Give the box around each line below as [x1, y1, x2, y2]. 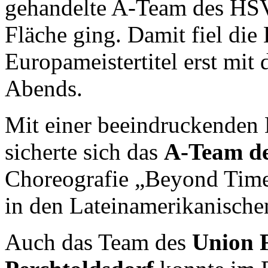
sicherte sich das [5, 138, 164, 165]
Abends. [5, 75, 83, 101]
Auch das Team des [5, 229, 192, 255]
